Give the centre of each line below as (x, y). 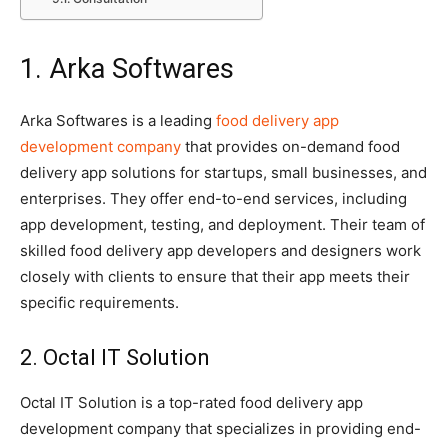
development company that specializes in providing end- (220, 428)
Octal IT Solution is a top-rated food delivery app (191, 402)
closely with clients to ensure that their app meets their (215, 276)
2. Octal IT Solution (115, 357)
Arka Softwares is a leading (118, 120)
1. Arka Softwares (127, 68)
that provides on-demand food (292, 146)
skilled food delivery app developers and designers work (220, 250)
